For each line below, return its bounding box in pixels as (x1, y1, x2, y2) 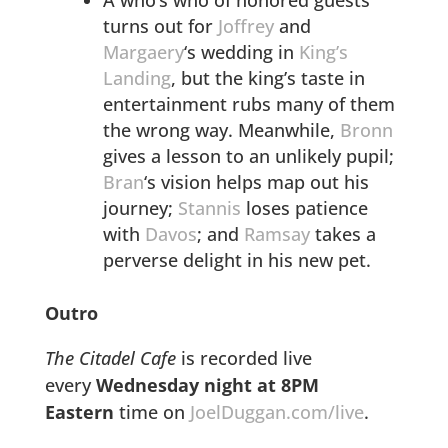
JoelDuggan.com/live (189, 399, 364, 424)
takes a (309, 221, 376, 246)
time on (113, 399, 190, 424)
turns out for (102, 13, 218, 38)
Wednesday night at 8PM (95, 372, 319, 397)
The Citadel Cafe (44, 345, 176, 370)
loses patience (240, 195, 368, 220)
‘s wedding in (183, 39, 299, 64)
